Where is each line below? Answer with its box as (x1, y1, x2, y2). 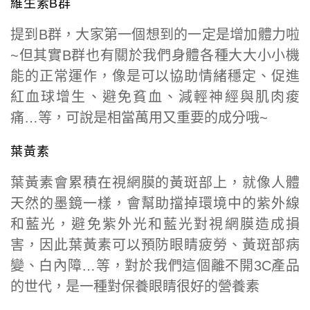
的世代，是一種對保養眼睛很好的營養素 (10, 278, 259, 294)
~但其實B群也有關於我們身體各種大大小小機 (10, 47, 300, 63)
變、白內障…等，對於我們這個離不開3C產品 (10, 257, 300, 273)
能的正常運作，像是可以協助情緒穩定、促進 (10, 68, 300, 84)
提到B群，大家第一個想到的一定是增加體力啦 (10, 26, 300, 42)
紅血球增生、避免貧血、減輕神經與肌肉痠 (10, 89, 300, 104)
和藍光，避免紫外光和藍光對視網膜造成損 (10, 216, 300, 232)
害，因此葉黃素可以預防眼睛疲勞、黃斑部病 (10, 237, 300, 253)
